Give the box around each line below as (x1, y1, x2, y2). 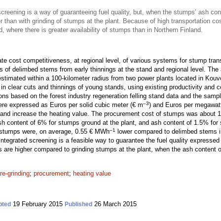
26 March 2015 (92, 200, 137, 208)
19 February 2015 (11, 200, 65, 208)
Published (65, 201, 92, 208)
